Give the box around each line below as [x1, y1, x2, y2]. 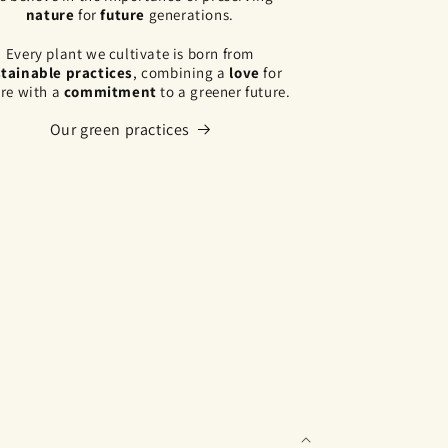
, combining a [133, 62, 230, 82]
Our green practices [49, 118, 191, 140]
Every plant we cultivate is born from [5, 43, 254, 63]
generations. [145, 4, 234, 24]
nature [25, 4, 75, 24]
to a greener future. [156, 81, 291, 101]
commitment [63, 81, 157, 101]
